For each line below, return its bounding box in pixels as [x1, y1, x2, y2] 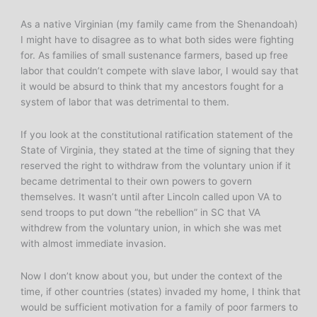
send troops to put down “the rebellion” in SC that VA [21, 207, 261, 219]
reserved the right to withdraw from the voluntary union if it [21, 160, 292, 172]
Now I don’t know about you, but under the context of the [21, 270, 283, 282]
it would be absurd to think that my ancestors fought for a [21, 81, 284, 93]
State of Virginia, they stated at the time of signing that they [21, 144, 296, 156]
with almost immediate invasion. [21, 238, 167, 250]
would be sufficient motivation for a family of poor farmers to [21, 301, 299, 313]
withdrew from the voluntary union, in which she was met [21, 222, 282, 234]
